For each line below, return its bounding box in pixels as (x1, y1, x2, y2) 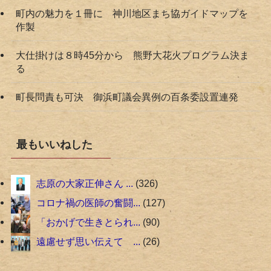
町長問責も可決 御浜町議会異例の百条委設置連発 (15, 91, 238, 102)
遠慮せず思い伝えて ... (36, 236, 140, 247)
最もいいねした (16, 139, 93, 151)
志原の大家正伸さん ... (36, 178, 133, 189)
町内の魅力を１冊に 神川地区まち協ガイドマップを (15, 7, 248, 19)
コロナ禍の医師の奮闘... (36, 197, 140, 209)
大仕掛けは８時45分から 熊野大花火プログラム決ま (15, 49, 249, 60)
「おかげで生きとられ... (36, 217, 140, 228)
